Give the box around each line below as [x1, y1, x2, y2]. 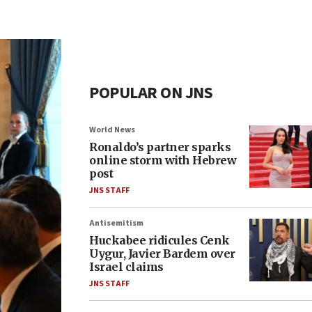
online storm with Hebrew [89, 153, 236, 167]
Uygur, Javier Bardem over [89, 247, 235, 260]
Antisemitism [89, 217, 143, 229]
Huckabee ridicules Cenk [89, 233, 230, 247]
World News [89, 124, 135, 136]
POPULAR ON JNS [89, 81, 212, 105]
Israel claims [89, 260, 164, 274]
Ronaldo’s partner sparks [89, 140, 231, 154]
